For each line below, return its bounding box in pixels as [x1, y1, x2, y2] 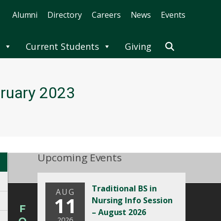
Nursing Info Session [91, 195, 173, 206]
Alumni [12, 9, 38, 20]
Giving [124, 40, 151, 53]
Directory [47, 9, 82, 20]
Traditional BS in [91, 183, 157, 194]
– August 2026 [91, 207, 147, 218]
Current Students [25, 40, 99, 53]
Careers [91, 9, 121, 20]
